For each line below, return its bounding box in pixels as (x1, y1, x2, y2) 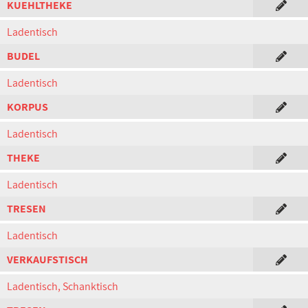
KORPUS (7, 100, 48, 114)
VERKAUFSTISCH (7, 252, 88, 267)
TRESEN (7, 201, 46, 216)
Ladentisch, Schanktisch (7, 279, 118, 294)
